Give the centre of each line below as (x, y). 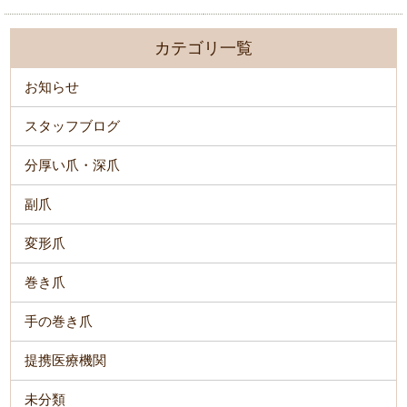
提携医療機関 (66, 360)
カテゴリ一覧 (203, 48)
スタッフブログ (73, 125)
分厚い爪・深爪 (73, 164)
